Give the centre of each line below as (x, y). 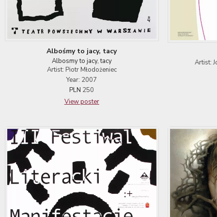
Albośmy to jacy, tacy (82, 51)
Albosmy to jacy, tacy (82, 61)
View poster (82, 102)
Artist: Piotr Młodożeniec (82, 70)
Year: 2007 (82, 80)
